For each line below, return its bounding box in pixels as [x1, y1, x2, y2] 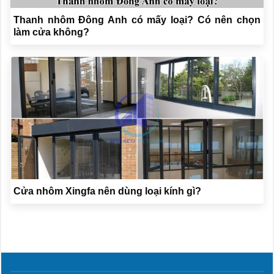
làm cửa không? [13, 27, 89, 38]
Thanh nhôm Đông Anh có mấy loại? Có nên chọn [13, 15, 261, 26]
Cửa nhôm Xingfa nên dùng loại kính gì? [13, 186, 201, 197]
